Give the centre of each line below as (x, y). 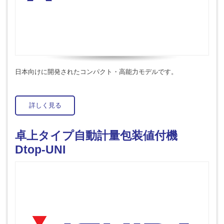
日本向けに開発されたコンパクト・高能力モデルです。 (96, 71)
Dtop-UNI (40, 149)
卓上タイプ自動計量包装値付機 (102, 135)
